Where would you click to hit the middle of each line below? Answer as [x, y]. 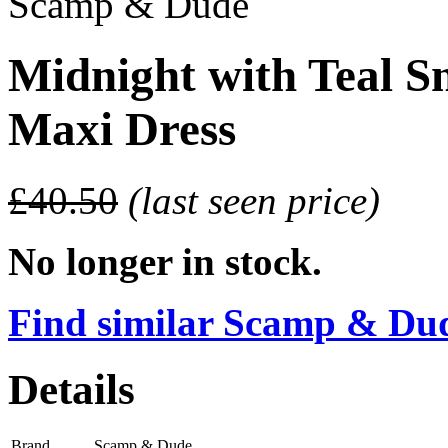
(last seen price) [254, 200]
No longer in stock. [165, 261]
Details [71, 389]
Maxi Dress [122, 129]
